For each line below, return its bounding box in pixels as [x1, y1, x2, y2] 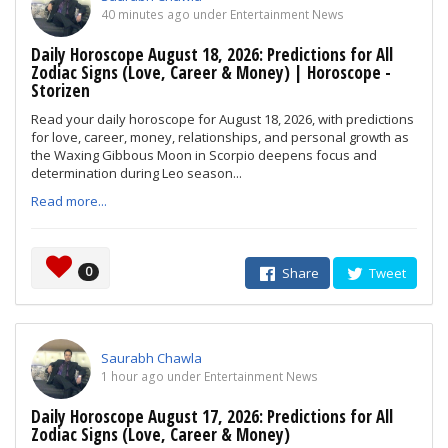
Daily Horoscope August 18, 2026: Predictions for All [31, 43, 393, 66]
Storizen [31, 79, 90, 102]
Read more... [31, 192, 107, 210]
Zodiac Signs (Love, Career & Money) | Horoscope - [31, 61, 391, 84]
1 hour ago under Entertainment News [101, 368, 318, 385]
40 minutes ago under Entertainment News [101, 6, 344, 23]
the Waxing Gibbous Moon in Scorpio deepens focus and [31, 146, 377, 164]
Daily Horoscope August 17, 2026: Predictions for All [31, 405, 393, 428]
